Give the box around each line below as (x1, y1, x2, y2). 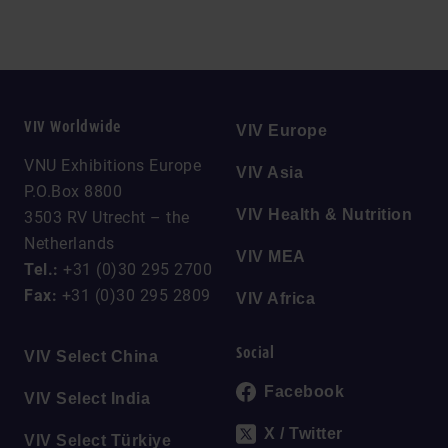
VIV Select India (24, 389, 150, 407)
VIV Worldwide (24, 117, 122, 136)
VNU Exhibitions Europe (24, 155, 201, 175)
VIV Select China (24, 347, 158, 365)
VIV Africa (236, 289, 315, 307)
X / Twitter (264, 424, 343, 442)
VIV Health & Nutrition (236, 205, 412, 223)
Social (236, 343, 274, 362)
